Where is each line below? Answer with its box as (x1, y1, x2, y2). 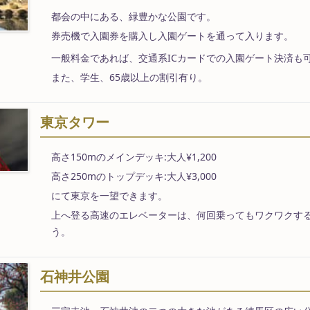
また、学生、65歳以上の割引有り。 (51, 70, 208, 84)
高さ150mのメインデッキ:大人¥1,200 (51, 149, 217, 163)
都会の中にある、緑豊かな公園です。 (51, 9, 216, 23)
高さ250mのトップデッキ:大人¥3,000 (51, 169, 217, 183)
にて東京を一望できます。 (51, 188, 167, 202)
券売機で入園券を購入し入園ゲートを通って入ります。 (51, 28, 293, 42)
